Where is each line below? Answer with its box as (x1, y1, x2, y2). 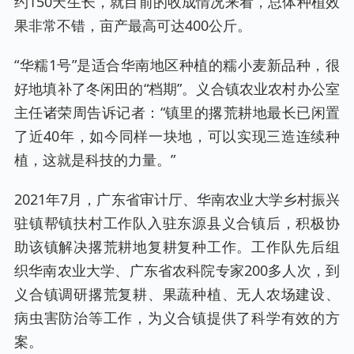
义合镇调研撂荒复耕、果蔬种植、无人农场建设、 (14, 284, 340, 303)
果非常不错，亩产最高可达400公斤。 (14, 15, 251, 35)
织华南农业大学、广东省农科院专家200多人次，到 (14, 260, 340, 280)
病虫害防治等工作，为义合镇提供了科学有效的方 (14, 307, 340, 327)
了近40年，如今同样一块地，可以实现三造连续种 (14, 126, 340, 145)
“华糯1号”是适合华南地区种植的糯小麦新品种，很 (14, 55, 340, 74)
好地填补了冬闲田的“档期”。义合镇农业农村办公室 (14, 78, 340, 98)
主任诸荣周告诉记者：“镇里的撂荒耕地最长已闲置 (14, 102, 340, 122)
